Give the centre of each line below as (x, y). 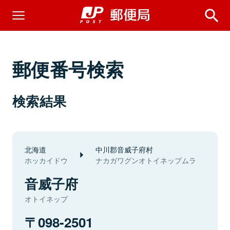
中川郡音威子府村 (124, 149)
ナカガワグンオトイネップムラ (146, 160)
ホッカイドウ (46, 160)
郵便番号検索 (68, 69)
